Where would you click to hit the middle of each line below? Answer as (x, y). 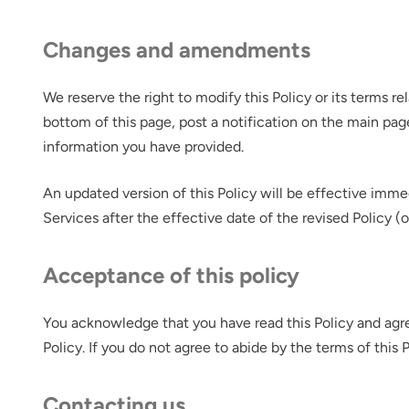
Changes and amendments (177, 50)
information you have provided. (144, 147)
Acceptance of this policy (172, 275)
